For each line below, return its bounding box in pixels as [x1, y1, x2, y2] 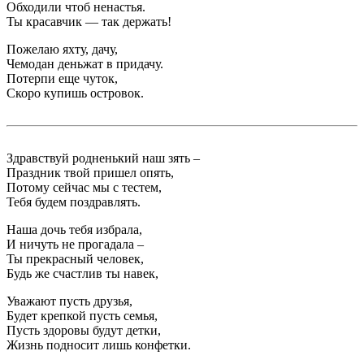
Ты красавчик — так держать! [6, 15, 171, 29]
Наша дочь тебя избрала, [6, 223, 142, 237]
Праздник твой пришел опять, [6, 166, 174, 180]
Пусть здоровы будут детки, [6, 323, 161, 338]
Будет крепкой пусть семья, [6, 309, 158, 323]
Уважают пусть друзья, [6, 294, 132, 309]
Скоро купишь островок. [6, 86, 144, 101]
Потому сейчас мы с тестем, [6, 180, 162, 195]
